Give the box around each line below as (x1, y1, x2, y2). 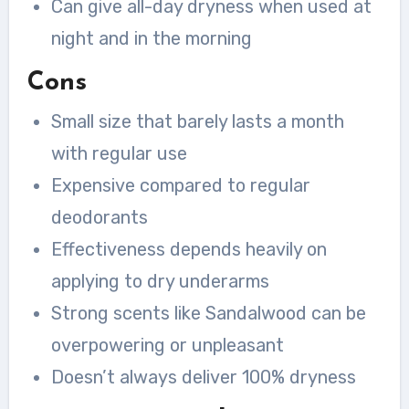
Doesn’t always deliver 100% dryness (50, 365, 356, 388)
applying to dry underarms (50, 269, 269, 292)
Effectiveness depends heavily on (50, 237, 327, 260)
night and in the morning (50, 27, 252, 49)
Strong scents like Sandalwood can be (50, 301, 366, 324)
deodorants (50, 205, 148, 228)
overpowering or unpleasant (50, 333, 284, 356)
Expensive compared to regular (50, 173, 310, 196)
